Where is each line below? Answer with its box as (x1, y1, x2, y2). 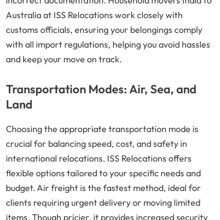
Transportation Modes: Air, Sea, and (6, 82, 196, 97)
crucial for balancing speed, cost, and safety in (6, 138, 187, 150)
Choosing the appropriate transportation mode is (6, 123, 198, 135)
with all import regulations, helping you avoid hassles (6, 39, 210, 51)
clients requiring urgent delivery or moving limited (6, 197, 200, 209)
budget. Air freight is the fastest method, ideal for (6, 182, 201, 194)
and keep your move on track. (6, 54, 122, 65)
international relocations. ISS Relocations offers (6, 153, 192, 165)
